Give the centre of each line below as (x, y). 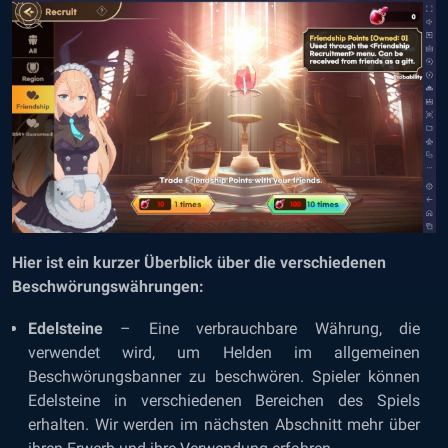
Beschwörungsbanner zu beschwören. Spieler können (224, 376)
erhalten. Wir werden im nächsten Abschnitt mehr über (224, 424)
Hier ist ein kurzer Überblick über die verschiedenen (199, 262)
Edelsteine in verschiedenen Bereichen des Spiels (224, 400)
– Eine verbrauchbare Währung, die (261, 328)
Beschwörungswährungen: (108, 286)
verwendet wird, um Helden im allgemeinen (224, 352)
